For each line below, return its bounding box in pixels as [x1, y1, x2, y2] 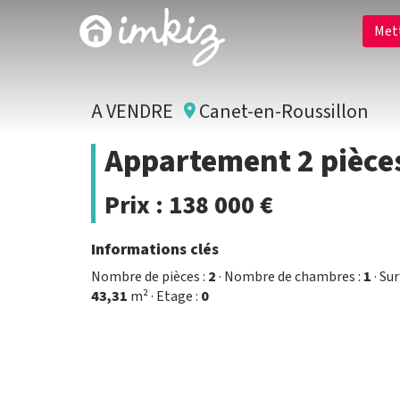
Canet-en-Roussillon [196, 97, 369, 126]
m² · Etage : [128, 287, 201, 306]
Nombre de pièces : [91, 267, 208, 287]
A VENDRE [91, 97, 184, 126]
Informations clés [91, 238, 219, 261]
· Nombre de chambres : [216, 267, 363, 287]
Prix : [104, 187, 169, 223]
